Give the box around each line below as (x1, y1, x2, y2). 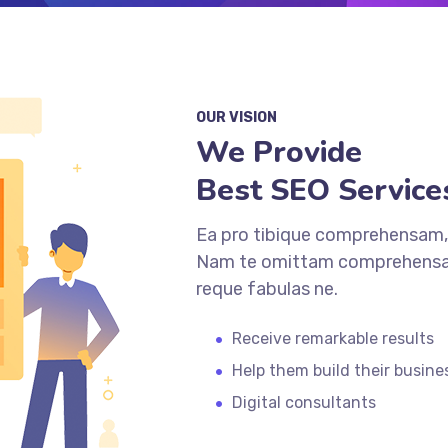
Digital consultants (232, 393, 376, 412)
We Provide (196, 132, 362, 173)
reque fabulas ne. (196, 278, 338, 300)
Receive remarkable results (232, 329, 434, 348)
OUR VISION (196, 109, 277, 126)
